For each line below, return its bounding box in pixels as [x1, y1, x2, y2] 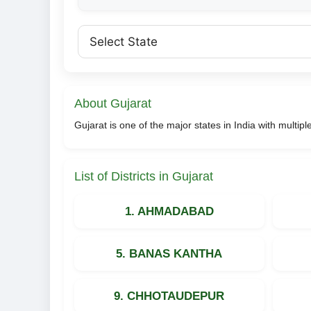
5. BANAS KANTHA [116, 246, 223, 260]
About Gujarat [74, 96, 151, 110]
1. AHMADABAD [124, 204, 214, 218]
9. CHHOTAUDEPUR [114, 289, 225, 303]
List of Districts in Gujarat [74, 169, 213, 183]
